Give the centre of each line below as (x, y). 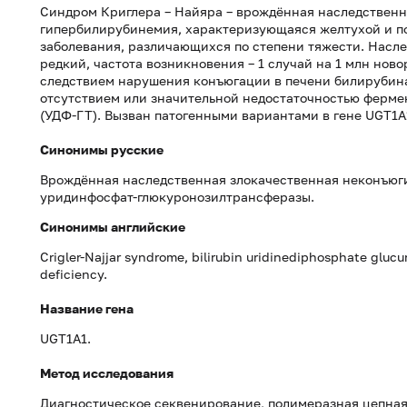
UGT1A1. (65, 338)
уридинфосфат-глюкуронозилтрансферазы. (177, 197)
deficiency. (74, 274)
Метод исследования (107, 373)
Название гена (87, 308)
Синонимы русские (102, 149)
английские (148, 227)
